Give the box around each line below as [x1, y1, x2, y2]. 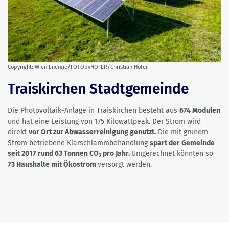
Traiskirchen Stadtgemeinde [8, 80, 189, 98]
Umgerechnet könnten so [131, 149, 213, 158]
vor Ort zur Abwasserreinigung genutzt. [29, 128, 156, 137]
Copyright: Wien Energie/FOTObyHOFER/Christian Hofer [8, 64, 148, 71]
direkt [8, 128, 29, 137]
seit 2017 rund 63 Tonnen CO [8, 149, 99, 158]
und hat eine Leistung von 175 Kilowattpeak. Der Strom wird [8, 117, 201, 126]
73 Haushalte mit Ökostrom [8, 160, 98, 169]
